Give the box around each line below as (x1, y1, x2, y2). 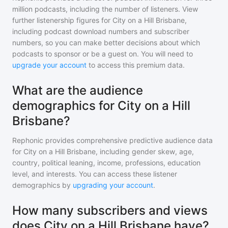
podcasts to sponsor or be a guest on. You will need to (12, 49, 193, 58)
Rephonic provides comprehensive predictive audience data (12, 136, 213, 145)
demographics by (12, 181, 71, 189)
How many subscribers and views (12, 203, 208, 218)
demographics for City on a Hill (12, 98, 190, 113)
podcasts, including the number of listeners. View (33, 5, 198, 13)
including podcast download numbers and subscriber (12, 27, 189, 36)
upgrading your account (73, 181, 153, 189)
